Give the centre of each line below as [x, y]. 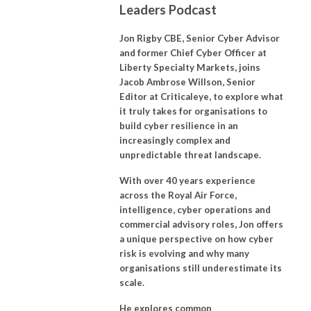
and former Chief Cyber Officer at [193, 52]
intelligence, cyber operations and [195, 209]
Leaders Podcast [168, 9]
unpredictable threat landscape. [190, 154]
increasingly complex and [175, 140]
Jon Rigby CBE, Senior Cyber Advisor [200, 38]
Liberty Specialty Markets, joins [190, 67]
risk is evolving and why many [184, 253]
